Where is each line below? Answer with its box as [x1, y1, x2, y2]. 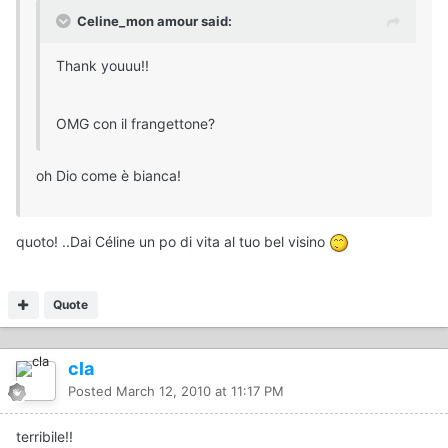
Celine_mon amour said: [77, 13, 232, 30]
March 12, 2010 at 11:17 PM [116, 383, 284, 400]
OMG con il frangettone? [56, 115, 215, 133]
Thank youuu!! [56, 57, 149, 75]
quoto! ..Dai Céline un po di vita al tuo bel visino [16, 233, 329, 251]
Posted [68, 383, 116, 400]
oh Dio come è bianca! [36, 167, 181, 185]
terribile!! [16, 428, 73, 446]
